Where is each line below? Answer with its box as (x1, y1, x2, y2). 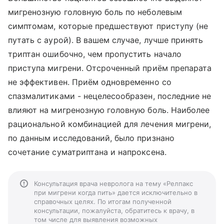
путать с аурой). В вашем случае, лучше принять (8, 35, 203, 45)
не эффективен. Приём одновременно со (8, 77, 171, 87)
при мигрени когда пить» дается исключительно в (34, 188, 197, 196)
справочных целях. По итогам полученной (34, 197, 171, 205)
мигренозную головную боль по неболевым (8, 7, 182, 17)
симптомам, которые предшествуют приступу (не (8, 21, 208, 31)
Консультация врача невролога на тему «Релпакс (34, 179, 193, 187)
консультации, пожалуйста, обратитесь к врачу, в (34, 206, 194, 214)
